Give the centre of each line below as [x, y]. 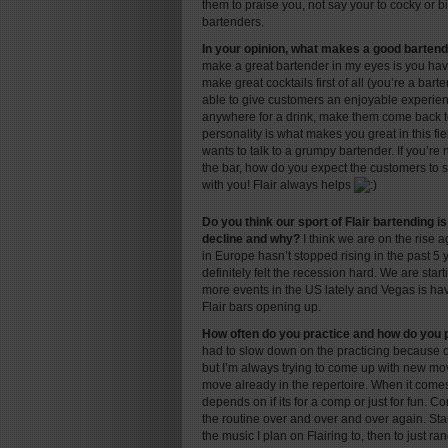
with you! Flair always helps [278, 185]
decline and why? [251, 239]
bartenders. [233, 22]
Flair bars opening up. [261, 307]
